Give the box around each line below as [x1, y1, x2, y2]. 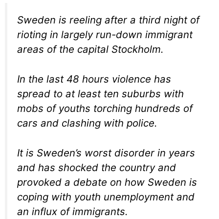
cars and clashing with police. [17, 117, 157, 129]
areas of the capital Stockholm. [17, 43, 164, 56]
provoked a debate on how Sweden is [17, 175, 197, 188]
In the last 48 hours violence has [17, 73, 171, 85]
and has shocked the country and [17, 161, 176, 174]
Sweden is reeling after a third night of [17, 14, 199, 26]
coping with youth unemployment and [17, 190, 195, 203]
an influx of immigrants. [17, 205, 128, 218]
